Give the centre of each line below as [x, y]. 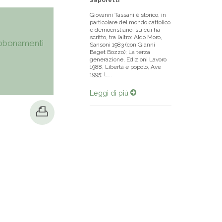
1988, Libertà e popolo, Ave [125, 67]
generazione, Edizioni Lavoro [128, 59]
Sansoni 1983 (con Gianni [122, 45]
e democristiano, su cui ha [125, 30]
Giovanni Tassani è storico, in [128, 15]
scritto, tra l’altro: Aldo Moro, [126, 37]
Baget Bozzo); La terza [120, 52]
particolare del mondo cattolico [130, 22]
